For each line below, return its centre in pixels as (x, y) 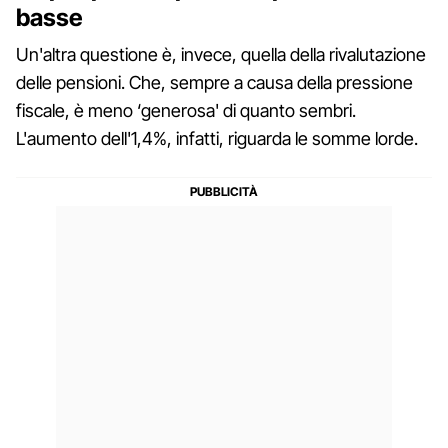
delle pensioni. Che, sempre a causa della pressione (214, 82)
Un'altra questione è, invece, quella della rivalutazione (221, 54)
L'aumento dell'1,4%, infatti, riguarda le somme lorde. (217, 138)
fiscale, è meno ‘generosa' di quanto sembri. (186, 110)
